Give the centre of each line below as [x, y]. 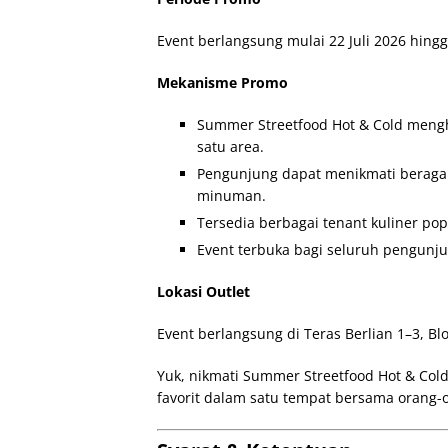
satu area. [230, 146]
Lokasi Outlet [203, 291]
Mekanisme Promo [222, 82]
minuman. [231, 195]
